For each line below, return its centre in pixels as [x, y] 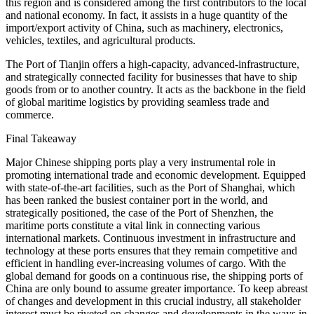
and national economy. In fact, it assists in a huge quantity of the [146, 15]
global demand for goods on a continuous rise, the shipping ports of [154, 276]
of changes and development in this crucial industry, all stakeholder [153, 301]
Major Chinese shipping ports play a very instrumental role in [141, 163]
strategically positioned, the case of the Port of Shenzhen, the [139, 213]
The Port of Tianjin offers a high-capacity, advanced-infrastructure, [152, 64]
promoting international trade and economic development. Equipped [156, 175]
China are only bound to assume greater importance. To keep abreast [157, 289]
